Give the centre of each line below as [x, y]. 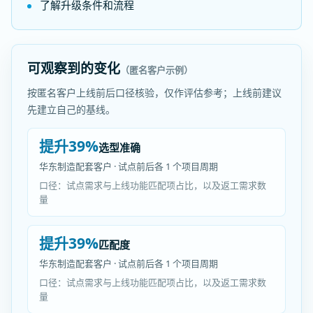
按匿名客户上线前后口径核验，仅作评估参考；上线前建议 [154, 93]
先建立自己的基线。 [71, 109]
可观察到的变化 [74, 68]
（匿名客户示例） [156, 70]
